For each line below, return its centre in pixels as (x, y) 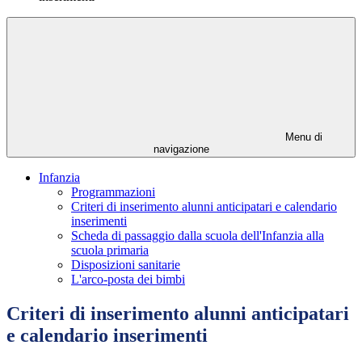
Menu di (302, 137)
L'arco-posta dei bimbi (128, 280)
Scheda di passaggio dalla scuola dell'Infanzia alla (198, 236)
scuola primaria (110, 250)
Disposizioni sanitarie (126, 265)
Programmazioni (113, 192)
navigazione (181, 149)
